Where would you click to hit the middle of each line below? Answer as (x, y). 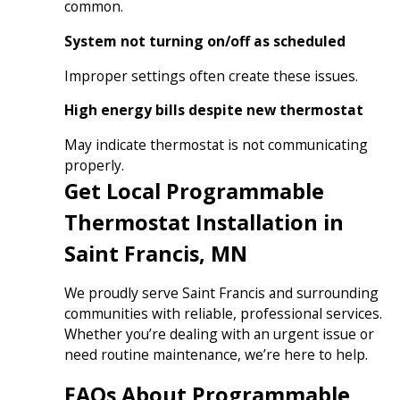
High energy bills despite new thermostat (213, 110)
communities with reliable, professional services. (223, 314)
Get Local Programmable (194, 191)
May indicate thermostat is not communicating (216, 144)
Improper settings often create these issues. (211, 75)
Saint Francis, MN (155, 253)
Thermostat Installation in (204, 222)
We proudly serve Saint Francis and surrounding (221, 293)
